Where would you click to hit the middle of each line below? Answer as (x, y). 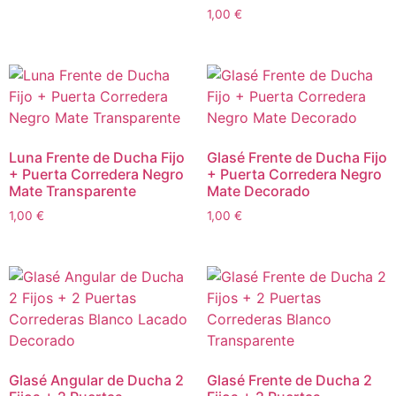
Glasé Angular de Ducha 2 (96, 380)
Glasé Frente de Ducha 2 (289, 380)
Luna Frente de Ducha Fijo (97, 158)
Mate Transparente (72, 191)
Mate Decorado (259, 191)
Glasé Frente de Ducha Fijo (297, 158)
